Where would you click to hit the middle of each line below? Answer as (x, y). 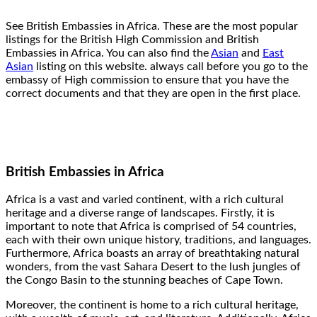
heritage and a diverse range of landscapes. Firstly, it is (140, 213)
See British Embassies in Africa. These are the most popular (152, 26)
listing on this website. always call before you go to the (171, 66)
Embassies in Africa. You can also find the (108, 53)
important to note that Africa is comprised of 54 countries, (151, 227)
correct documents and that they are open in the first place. (153, 93)
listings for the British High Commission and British (132, 39)
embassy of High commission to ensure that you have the (147, 80)
